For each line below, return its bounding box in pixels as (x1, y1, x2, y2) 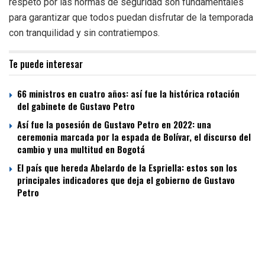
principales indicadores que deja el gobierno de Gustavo (17, 173, 235, 186)
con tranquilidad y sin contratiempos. (9, 27, 160, 38)
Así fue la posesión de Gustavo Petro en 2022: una (17, 117, 211, 131)
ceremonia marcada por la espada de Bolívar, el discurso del (17, 130, 251, 143)
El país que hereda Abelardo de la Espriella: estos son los (17, 160, 237, 174)
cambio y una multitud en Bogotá (17, 142, 145, 156)
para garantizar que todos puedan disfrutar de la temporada (9, 11, 253, 23)
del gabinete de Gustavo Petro (17, 99, 135, 112)
